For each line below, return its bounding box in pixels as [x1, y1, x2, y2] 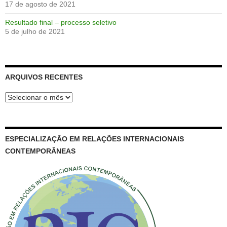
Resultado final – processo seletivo [5, 18, 117, 26]
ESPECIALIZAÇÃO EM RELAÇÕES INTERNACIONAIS [5, 134, 184, 143]
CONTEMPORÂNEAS [5, 146, 75, 155]
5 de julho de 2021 [5, 27, 65, 35]
